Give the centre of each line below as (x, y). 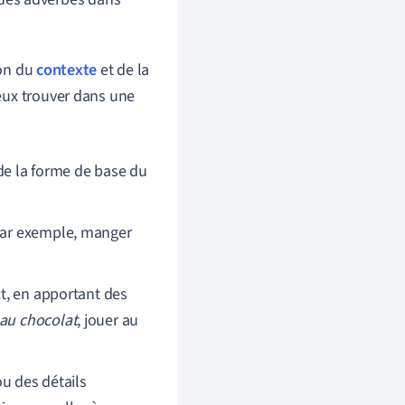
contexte (67, 70)
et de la (123, 70)
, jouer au (108, 320)
